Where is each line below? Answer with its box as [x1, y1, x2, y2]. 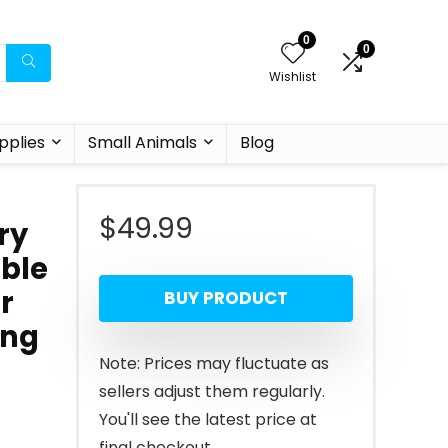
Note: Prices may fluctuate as [99, 352, 329, 375]
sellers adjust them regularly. [99, 380, 325, 403]
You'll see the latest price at [99, 408, 317, 431]
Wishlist [269, 68, 316, 85]
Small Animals [87, 131, 197, 154]
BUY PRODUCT [164, 286, 288, 310]
